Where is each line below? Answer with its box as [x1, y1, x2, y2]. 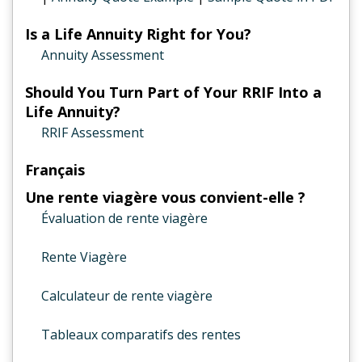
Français [25, 160, 85, 179]
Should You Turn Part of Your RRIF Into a [25, 82, 322, 102]
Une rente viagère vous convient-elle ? [25, 187, 305, 207]
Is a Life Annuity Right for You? [25, 24, 251, 44]
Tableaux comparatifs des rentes [41, 326, 241, 343]
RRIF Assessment [41, 124, 144, 141]
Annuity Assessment [41, 46, 164, 64]
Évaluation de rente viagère [41, 209, 208, 227]
